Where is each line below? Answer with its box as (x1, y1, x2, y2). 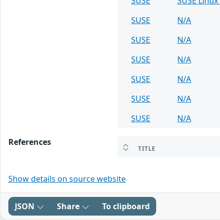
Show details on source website (8, 173, 126, 184)
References (8, 137, 51, 147)
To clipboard (102, 201, 150, 212)
